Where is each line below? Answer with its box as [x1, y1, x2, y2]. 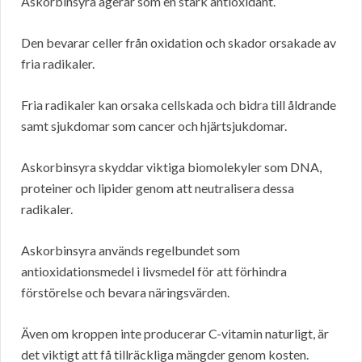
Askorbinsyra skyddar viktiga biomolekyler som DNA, [21, 159, 322, 175]
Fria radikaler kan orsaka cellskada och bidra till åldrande [21, 97, 336, 113]
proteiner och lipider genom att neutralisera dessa [21, 180, 294, 196]
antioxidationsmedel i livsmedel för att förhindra [21, 263, 287, 280]
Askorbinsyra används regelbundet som [21, 242, 240, 259]
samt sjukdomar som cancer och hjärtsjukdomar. [21, 118, 287, 134]
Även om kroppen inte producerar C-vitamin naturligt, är [21, 326, 329, 342]
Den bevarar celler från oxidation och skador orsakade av [21, 35, 336, 51]
